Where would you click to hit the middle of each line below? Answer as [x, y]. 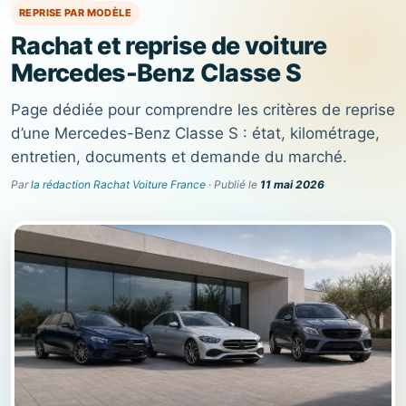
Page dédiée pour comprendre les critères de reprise [203, 110]
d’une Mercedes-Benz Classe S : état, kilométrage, [195, 133]
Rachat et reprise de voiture [169, 46]
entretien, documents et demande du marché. [179, 157]
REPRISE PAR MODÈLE [75, 13]
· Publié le [233, 184]
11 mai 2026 [292, 184]
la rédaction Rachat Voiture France [118, 184]
